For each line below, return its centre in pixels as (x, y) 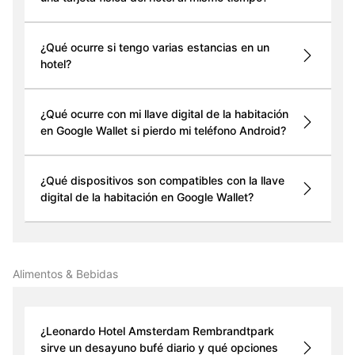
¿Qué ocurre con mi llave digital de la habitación (164, 114)
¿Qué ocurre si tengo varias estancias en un (155, 48)
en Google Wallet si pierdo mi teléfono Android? (163, 131)
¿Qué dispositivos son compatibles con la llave (162, 181)
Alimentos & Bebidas (65, 274)
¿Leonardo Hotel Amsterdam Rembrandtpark (157, 331)
